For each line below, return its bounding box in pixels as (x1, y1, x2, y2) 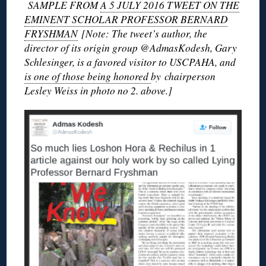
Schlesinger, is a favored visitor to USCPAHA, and (24, 55, 236, 69)
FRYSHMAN (24, 26, 78, 40)
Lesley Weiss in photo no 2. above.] (24, 83, 173, 97)
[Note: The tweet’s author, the (78, 26, 208, 40)
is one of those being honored (24, 69, 151, 83)
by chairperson (151, 69, 216, 83)
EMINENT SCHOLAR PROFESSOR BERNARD (24, 12, 228, 26)
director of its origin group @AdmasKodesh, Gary (24, 40, 237, 55)
